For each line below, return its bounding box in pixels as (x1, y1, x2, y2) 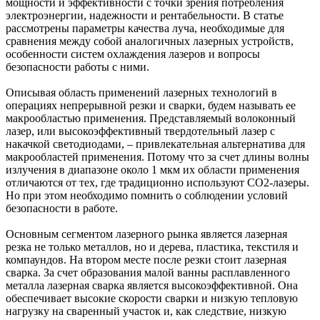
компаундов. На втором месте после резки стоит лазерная (6, 253, 286, 266)
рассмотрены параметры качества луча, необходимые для (6, 21, 284, 34)
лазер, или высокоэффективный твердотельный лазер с (6, 124, 275, 137)
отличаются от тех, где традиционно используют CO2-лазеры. (6, 176, 309, 189)
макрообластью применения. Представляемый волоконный (6, 111, 296, 124)
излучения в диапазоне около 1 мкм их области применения (6, 163, 299, 176)
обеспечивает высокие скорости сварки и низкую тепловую (6, 291, 298, 304)
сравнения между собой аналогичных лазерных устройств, (6, 34, 294, 47)
